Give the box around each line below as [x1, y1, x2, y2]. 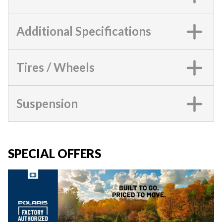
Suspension [16, 96, 78, 111]
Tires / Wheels [16, 60, 95, 74]
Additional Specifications [16, 24, 151, 38]
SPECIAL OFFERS [8, 146, 101, 161]
